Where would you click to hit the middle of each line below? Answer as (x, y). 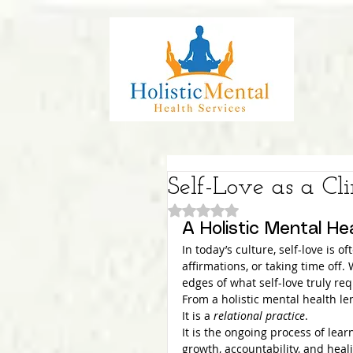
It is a (198, 315)
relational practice (259, 315)
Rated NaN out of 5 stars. (267, 209)
